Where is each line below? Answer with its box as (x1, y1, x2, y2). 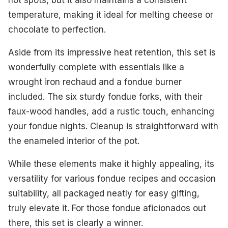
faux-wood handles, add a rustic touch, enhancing (8, 106, 214, 117)
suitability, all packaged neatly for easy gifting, (8, 188, 199, 199)
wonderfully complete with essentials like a (8, 62, 184, 73)
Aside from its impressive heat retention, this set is (8, 47, 216, 58)
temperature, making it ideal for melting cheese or (8, 10, 213, 20)
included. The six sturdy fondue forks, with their (8, 92, 203, 102)
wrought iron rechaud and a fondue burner (8, 77, 182, 88)
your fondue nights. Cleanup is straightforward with (8, 121, 218, 132)
